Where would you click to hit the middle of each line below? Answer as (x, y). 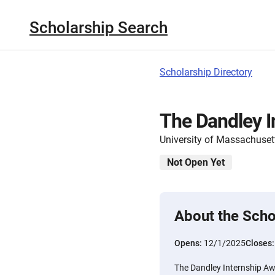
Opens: (189, 243)
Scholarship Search (99, 27)
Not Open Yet (196, 162)
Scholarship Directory (206, 72)
